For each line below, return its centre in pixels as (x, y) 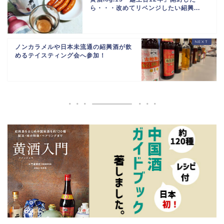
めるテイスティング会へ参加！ (60, 55)
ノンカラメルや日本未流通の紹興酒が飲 (73, 47)
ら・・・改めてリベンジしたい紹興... (145, 8)
